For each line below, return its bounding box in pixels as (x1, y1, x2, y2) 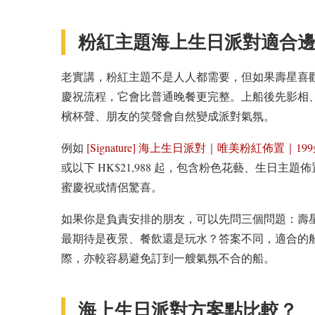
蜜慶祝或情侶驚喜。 (61, 179, 162, 194)
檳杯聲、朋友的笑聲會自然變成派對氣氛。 (61, 108, 275, 123)
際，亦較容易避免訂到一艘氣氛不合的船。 (61, 250, 275, 265)
